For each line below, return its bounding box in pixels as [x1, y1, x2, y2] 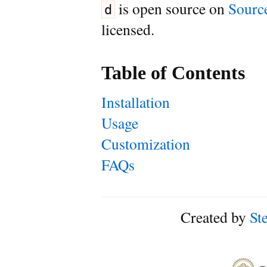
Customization [101, 133, 190, 154]
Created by [181, 207, 250, 227]
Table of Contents [101, 63, 245, 83]
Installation [101, 92, 170, 112]
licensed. [101, 19, 154, 39]
